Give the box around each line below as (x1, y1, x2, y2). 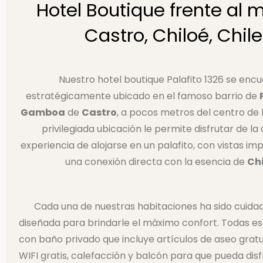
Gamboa (20, 106, 65, 119)
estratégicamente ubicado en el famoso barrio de (26, 89, 259, 103)
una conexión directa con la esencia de (65, 155, 247, 168)
